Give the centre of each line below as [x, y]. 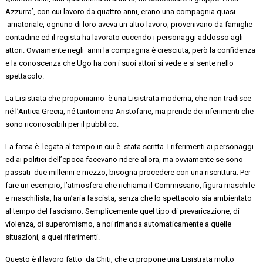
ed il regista [60, 37]
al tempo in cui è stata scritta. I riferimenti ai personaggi [159, 146]
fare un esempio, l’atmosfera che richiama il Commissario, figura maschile [130, 185]
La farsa [20, 146]
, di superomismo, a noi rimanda [89, 224]
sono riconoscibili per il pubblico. [62, 124]
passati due [26, 172]
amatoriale [24, 24]
